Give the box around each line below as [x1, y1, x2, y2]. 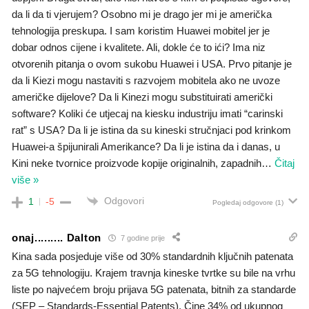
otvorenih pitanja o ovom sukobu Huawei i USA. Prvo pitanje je [12, 58, 292, 70]
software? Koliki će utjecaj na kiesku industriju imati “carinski [12, 108, 283, 120]
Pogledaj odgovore [212, 199, 273, 207]
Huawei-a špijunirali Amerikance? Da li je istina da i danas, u [12, 141, 280, 153]
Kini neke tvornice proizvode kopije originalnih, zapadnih [12, 157, 261, 170]
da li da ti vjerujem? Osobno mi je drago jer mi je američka [12, 8, 272, 21]
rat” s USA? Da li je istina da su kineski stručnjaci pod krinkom [12, 124, 291, 137]
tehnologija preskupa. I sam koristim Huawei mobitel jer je [12, 25, 270, 37]
